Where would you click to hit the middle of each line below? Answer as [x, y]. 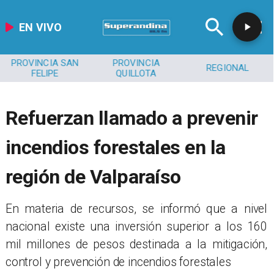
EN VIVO [41, 27]
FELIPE [45, 73]
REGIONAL [228, 68]
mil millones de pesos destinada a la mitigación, [136, 244]
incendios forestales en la [115, 147]
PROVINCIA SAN [45, 63]
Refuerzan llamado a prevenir [131, 118]
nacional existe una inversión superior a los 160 [136, 226]
